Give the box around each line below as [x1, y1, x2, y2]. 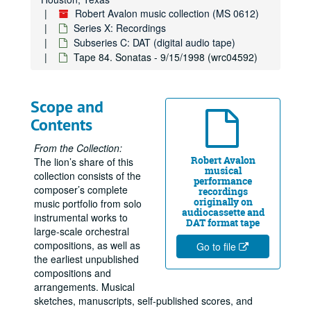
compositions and [34, 266, 111, 280]
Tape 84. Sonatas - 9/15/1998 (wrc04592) [74, 50, 258, 64]
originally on [193, 195, 253, 208]
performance [194, 174, 252, 187]
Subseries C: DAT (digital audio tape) [74, 35, 235, 49]
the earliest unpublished [34, 252, 139, 266]
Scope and [31, 96, 103, 117]
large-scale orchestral [34, 224, 129, 238]
